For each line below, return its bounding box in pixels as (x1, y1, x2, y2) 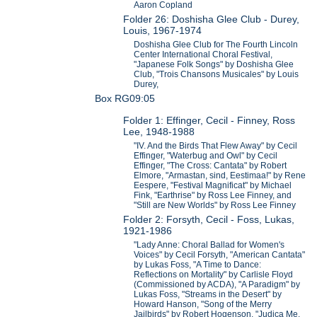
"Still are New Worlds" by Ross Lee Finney (134, 200, 296, 210)
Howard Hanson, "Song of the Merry (134, 299, 272, 309)
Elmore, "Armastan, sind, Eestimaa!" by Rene (134, 170, 306, 180)
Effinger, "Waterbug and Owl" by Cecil (134, 150, 278, 161)
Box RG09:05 (95, 93, 156, 105)
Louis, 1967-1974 (123, 25, 202, 37)
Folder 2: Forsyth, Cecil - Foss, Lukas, (123, 213, 295, 225)
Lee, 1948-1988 (123, 125, 195, 137)
